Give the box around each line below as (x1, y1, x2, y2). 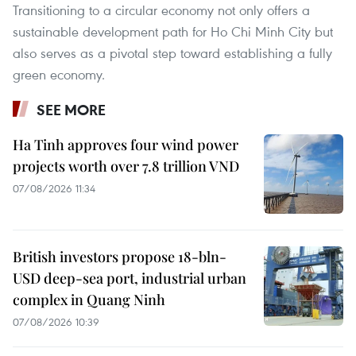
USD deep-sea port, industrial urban (13, 268, 246, 288)
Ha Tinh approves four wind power (13, 134, 238, 154)
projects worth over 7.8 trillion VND (13, 156, 239, 176)
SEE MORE (37, 99, 106, 119)
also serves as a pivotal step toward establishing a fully (13, 43, 332, 62)
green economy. (13, 64, 105, 83)
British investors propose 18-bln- (13, 246, 226, 266)
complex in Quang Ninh (13, 289, 165, 309)
